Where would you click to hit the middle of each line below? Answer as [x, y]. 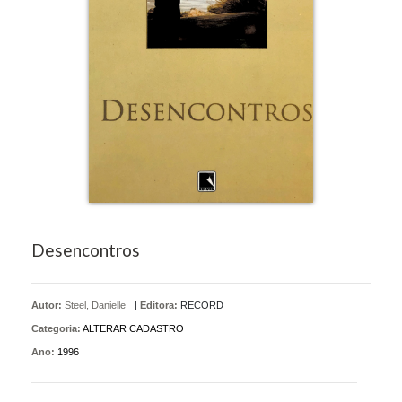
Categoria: [56, 328]
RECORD [202, 305]
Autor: [48, 305]
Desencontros [86, 249]
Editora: [159, 305]
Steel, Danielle [95, 305]
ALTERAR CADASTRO [133, 328]
